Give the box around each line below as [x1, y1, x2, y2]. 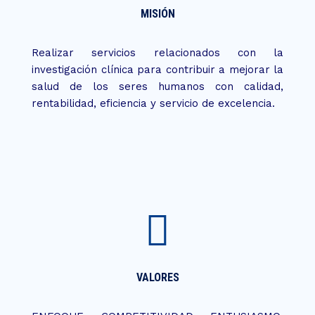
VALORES [136, 271, 179, 284]
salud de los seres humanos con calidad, [32, 80, 283, 93]
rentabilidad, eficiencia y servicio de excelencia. [32, 97, 275, 110]
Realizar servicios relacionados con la [32, 46, 283, 59]
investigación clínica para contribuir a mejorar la [32, 63, 283, 76]
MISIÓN [140, 7, 175, 20]
